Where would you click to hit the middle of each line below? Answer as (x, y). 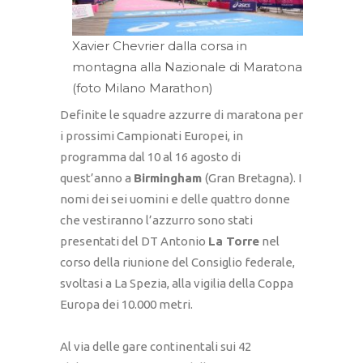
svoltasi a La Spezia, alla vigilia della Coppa (177, 284)
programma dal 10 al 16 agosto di (150, 157)
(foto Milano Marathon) (143, 88)
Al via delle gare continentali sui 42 (156, 347)
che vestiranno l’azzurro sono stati (156, 220)
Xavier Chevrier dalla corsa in (160, 45)
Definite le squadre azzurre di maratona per (181, 115)
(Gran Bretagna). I (253, 178)
